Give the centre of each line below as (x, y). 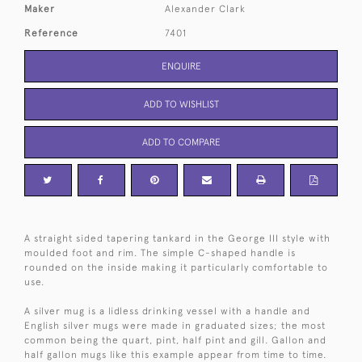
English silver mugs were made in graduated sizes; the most (175, 325)
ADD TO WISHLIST (181, 104)
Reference (51, 33)
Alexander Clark (206, 8)
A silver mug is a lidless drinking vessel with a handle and (167, 311)
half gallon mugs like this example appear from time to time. (175, 354)
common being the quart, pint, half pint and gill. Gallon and (175, 340)
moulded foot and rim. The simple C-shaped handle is (160, 253)
